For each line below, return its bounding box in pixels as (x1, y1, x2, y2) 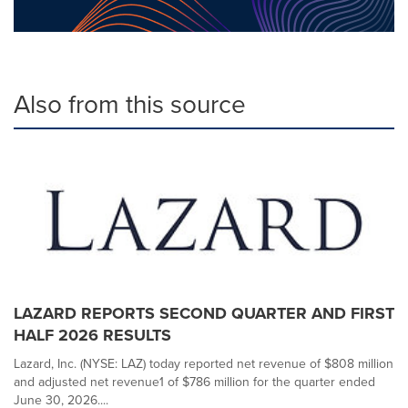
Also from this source (14, 86, 246, 123)
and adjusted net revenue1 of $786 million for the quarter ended (14, 372, 375, 392)
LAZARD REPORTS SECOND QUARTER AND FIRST (14, 301, 394, 325)
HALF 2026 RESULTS (14, 323, 171, 347)
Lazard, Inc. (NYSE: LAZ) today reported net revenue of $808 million (14, 354, 393, 373)
